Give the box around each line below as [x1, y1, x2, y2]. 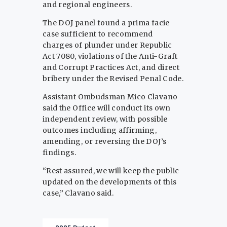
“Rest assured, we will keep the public [43, 166, 179, 176]
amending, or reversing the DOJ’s [43, 137, 167, 146]
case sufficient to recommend [43, 29, 153, 39]
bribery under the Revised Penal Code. [43, 74, 183, 84]
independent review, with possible [43, 115, 168, 124]
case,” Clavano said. [43, 188, 113, 198]
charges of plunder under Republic [43, 41, 172, 50]
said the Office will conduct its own [43, 103, 171, 113]
